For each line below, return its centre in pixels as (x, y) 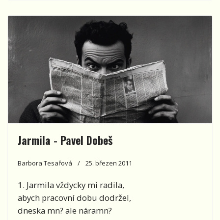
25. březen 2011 (109, 163)
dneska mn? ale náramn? (65, 210)
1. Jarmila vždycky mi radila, (71, 185)
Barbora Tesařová (45, 163)
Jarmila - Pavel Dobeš (65, 140)
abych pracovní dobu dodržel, (74, 197)
